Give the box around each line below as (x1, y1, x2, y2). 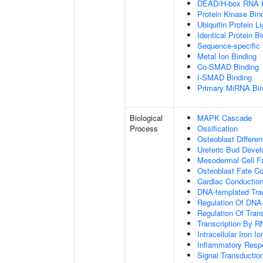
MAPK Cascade (197, 112, 252, 123)
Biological (130, 112, 163, 123)
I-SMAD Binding (197, 72, 252, 83)
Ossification (197, 123, 238, 134)
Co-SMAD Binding (197, 61, 259, 72)
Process (130, 123, 158, 134)
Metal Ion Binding (197, 50, 257, 62)
